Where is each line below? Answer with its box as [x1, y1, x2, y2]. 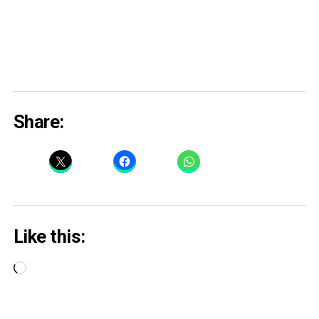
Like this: [13, 225, 85, 247]
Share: [13, 111, 64, 133]
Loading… [25, 261, 73, 276]
